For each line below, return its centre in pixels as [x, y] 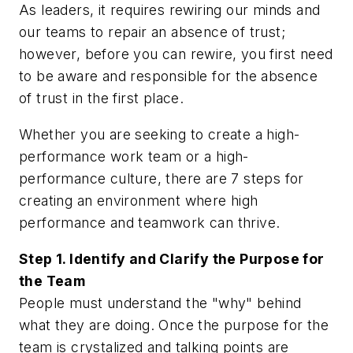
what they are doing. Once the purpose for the [174, 325]
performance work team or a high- [134, 157]
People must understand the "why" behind [160, 303]
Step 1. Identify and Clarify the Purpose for [172, 258]
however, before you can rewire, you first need [176, 54]
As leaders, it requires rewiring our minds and [170, 10]
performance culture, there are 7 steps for [162, 179]
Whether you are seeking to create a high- [160, 135]
